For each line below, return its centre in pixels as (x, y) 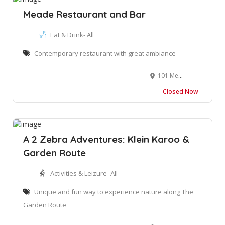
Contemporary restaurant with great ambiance (105, 53)
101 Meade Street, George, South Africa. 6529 (168, 76)
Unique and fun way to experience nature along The (114, 192)
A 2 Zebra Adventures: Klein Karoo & (106, 139)
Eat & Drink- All (72, 35)
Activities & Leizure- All (84, 174)
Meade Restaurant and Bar (84, 14)
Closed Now (181, 92)
